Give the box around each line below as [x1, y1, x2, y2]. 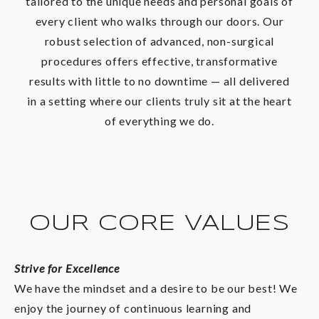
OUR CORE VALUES [29, 213, 290, 235]
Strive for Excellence [14, 261, 120, 276]
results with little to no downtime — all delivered [29, 74, 290, 88]
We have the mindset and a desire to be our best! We [14, 281, 298, 296]
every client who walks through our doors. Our [35, 14, 284, 28]
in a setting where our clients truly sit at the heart [27, 94, 292, 108]
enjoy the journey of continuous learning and [14, 301, 252, 315]
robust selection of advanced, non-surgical [44, 34, 275, 48]
